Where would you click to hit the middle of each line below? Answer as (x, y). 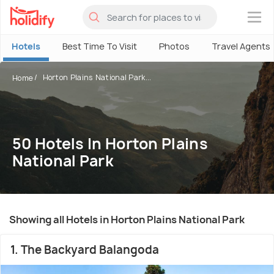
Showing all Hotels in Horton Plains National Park (127, 220)
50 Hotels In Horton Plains (110, 144)
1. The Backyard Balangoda (85, 250)
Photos (174, 46)
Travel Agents (241, 46)
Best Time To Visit (100, 46)
